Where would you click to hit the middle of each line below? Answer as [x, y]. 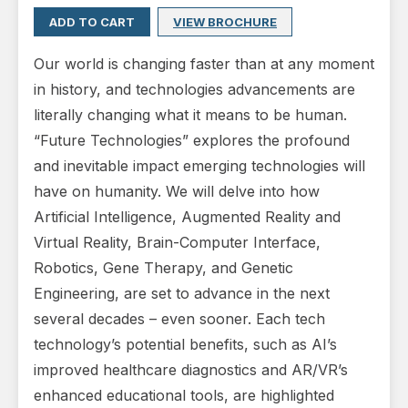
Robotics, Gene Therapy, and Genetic [163, 268]
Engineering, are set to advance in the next [182, 294]
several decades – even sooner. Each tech [179, 319]
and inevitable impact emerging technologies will [199, 166]
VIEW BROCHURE [225, 22]
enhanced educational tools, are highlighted [184, 396]
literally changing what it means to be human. [190, 115]
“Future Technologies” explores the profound [192, 141]
